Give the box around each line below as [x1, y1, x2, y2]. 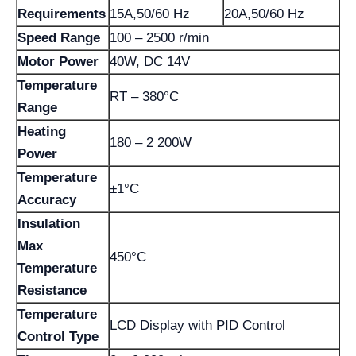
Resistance [17, 283, 87, 298]
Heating [17, 124, 66, 139]
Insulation [17, 216, 80, 231]
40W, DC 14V [110, 54, 190, 69]
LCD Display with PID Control [110, 318, 285, 333]
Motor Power [17, 54, 99, 69]
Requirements [17, 6, 106, 21]
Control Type [17, 329, 99, 344]
